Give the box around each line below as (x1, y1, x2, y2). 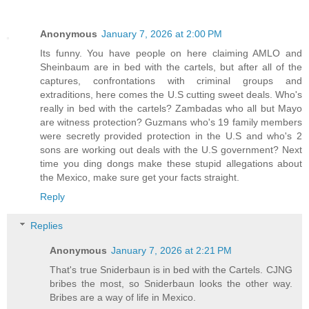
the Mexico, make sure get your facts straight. (40, 172, 239, 183)
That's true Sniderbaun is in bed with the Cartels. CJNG (50, 263, 292, 275)
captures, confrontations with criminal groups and (40, 75, 302, 87)
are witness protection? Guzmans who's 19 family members (40, 117, 302, 128)
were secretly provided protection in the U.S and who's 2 (40, 130, 302, 142)
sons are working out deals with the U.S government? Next (40, 144, 302, 156)
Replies (30, 219, 63, 231)
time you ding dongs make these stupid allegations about (40, 158, 302, 170)
